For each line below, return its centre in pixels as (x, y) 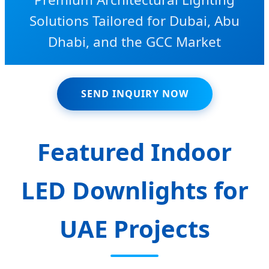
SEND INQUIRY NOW (134, 94)
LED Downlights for (134, 190)
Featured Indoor (134, 152)
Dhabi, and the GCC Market (134, 41)
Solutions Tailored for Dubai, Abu (134, 20)
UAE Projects (134, 229)
